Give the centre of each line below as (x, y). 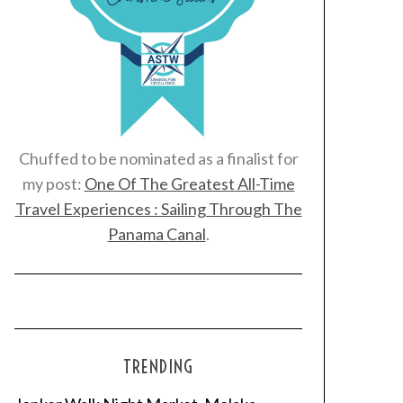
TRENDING (158, 367)
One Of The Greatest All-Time (189, 184)
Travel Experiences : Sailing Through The (158, 209)
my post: (53, 184)
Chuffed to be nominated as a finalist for (158, 158)
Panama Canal (157, 234)
